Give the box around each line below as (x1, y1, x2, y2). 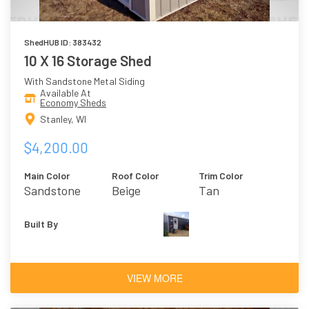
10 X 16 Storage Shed (24, 52, 152, 70)
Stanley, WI (40, 112, 86, 125)
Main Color (24, 169, 70, 181)
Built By (24, 217, 58, 230)
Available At (40, 87, 91, 99)
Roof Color (111, 169, 159, 181)
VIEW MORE (126, 270, 183, 285)
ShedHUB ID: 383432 (24, 37, 101, 48)
